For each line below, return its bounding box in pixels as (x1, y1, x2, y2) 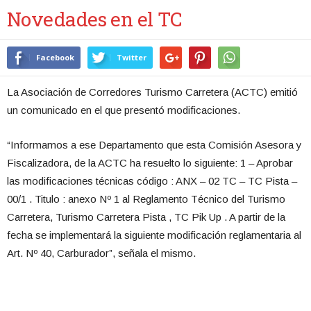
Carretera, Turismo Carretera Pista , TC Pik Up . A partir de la (7, 211, 285, 223)
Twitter (117, 52, 146, 62)
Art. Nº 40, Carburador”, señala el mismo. (7, 247, 196, 259)
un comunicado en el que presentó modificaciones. (7, 104, 240, 116)
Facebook (36, 52, 74, 62)
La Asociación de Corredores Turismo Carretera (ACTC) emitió (7, 86, 298, 98)
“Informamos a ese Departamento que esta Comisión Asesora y (7, 139, 302, 151)
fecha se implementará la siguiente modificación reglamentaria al (7, 229, 301, 241)
